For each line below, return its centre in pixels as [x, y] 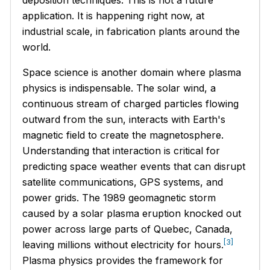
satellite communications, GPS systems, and [123, 182]
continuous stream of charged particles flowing [131, 103]
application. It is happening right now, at [114, 15]
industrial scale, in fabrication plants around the [131, 31]
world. [37, 47]
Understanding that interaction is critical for [121, 150]
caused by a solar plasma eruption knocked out [132, 213]
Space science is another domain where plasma [132, 72]
